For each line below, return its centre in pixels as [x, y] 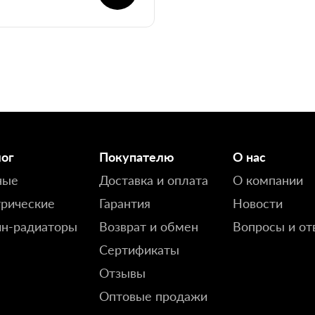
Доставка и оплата [154, 180]
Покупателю [136, 157]
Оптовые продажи [153, 296]
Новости [258, 203]
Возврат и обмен [149, 226]
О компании [268, 180]
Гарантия [125, 203]
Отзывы [122, 273]
